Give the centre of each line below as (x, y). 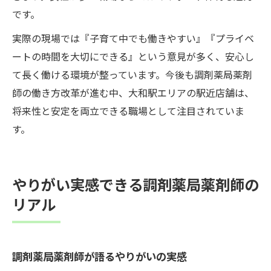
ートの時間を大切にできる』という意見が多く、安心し (133, 56)
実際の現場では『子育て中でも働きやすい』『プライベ (133, 38)
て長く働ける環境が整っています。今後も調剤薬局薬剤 (132, 74)
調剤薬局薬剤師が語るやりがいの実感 (100, 256)
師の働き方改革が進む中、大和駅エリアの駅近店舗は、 (133, 92)
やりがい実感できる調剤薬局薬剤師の (135, 184)
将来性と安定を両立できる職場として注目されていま (128, 110)
